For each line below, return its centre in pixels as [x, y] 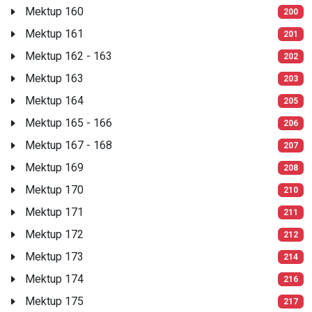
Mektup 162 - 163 [69, 56]
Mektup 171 [54, 212]
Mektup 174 [54, 279]
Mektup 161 [54, 33]
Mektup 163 [54, 78]
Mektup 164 [54, 100]
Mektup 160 [54, 11]
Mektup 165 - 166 [69, 123]
